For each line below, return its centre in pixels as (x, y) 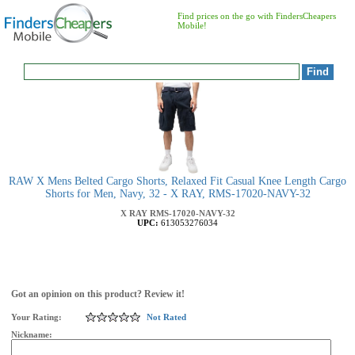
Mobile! (192, 25)
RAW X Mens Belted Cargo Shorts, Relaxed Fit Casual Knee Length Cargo (177, 181)
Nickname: (33, 334)
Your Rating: (36, 317)
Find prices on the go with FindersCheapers (257, 16)
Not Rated (166, 317)
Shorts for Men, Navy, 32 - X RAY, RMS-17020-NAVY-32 (177, 194)
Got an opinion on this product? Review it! (98, 294)
